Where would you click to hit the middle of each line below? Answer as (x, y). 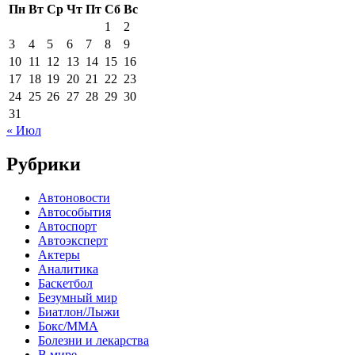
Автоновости (74, 198)
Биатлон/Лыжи (79, 312)
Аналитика (68, 269)
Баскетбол (65, 284)
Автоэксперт (73, 241)
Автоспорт (67, 227)
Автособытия (74, 212)
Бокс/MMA (68, 326)
